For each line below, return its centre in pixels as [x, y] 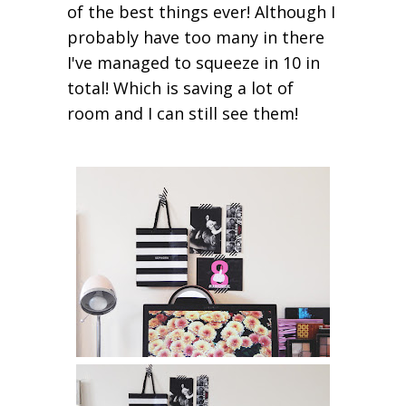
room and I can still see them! [185, 114]
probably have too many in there [196, 38]
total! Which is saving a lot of [180, 88]
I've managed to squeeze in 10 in [193, 63]
